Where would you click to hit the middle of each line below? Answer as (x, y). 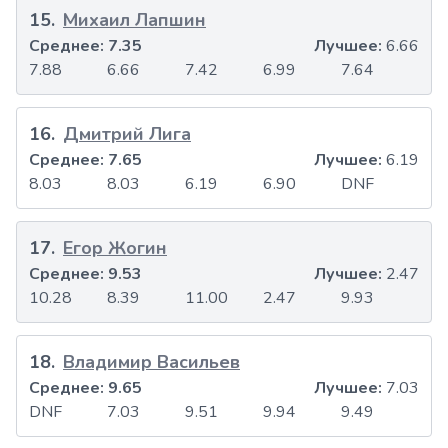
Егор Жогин (115, 248)
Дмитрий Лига (127, 134)
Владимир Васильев (151, 362)
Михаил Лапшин (134, 20)
